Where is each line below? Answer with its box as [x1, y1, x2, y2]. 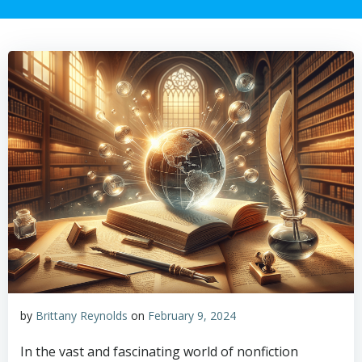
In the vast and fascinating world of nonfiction [20, 343, 298, 360]
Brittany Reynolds [36, 308, 128, 323]
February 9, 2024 [148, 308, 236, 323]
